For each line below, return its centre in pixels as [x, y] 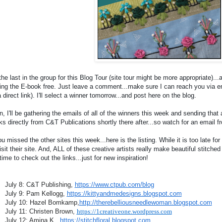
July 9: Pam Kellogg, [36, 194]
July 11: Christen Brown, [41, 212]
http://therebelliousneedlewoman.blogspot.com [145, 203]
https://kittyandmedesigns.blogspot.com [124, 194]
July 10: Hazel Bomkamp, [42, 203]
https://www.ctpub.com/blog [114, 185]
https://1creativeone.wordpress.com [124, 212]
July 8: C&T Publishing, [40, 185]
